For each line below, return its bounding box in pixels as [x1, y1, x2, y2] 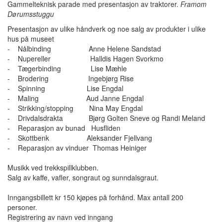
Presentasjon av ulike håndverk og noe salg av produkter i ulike [7, 24, 206, 34]
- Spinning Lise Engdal [7, 83, 123, 94]
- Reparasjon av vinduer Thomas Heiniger [7, 143, 147, 153]
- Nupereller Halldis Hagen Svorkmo [7, 54, 164, 64]
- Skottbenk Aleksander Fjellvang [7, 133, 152, 143]
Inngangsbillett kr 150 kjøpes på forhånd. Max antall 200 [7, 192, 183, 203]
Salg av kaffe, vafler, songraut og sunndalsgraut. [7, 172, 159, 183]
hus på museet [7, 34, 54, 44]
